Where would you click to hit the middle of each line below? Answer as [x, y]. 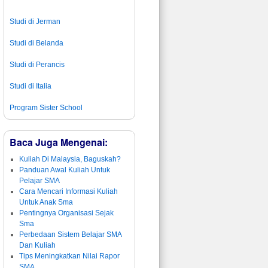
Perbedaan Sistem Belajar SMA [70, 234]
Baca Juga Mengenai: [59, 142]
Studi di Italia [31, 86]
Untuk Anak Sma [46, 202]
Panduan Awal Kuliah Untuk [64, 170]
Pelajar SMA [39, 180]
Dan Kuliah [37, 245]
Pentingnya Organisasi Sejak [66, 213]
